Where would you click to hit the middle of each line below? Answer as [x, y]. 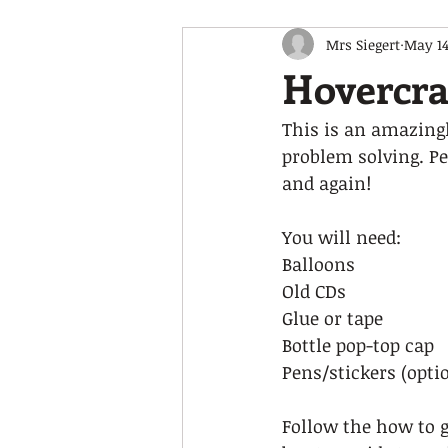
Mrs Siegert [363, 44]
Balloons [321, 264]
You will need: [346, 237]
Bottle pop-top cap [363, 345]
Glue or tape [335, 318]
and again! [329, 183]
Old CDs [316, 291]
